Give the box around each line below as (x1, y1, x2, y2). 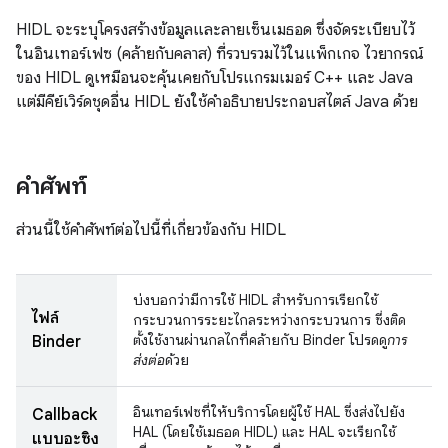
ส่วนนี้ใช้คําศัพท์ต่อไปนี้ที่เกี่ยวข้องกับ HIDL (16, 220, 286, 240)
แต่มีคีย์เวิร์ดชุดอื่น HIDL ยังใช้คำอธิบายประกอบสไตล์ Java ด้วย (16, 92, 418, 112)
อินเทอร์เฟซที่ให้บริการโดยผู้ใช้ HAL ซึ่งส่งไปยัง (133, 403, 405, 421)
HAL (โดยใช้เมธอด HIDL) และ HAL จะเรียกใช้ (133, 423, 396, 441)
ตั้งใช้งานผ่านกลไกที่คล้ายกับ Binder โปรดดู (133, 331, 387, 349)
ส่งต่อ (133, 351, 165, 369)
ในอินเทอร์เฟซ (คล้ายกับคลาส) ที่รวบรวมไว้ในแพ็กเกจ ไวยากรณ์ (16, 44, 424, 64)
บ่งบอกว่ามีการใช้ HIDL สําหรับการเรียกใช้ (133, 291, 378, 309)
